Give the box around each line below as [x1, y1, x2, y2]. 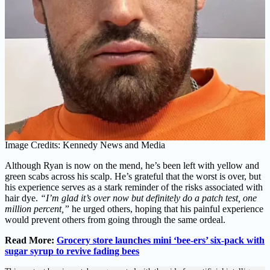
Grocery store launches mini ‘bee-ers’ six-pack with [57, 235, 265, 246]
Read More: [5, 235, 57, 246]
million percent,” [5, 204, 69, 215]
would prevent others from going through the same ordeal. [5, 215, 225, 225]
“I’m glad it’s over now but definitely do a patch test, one [40, 193, 257, 204]
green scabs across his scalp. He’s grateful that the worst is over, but [5, 171, 261, 182]
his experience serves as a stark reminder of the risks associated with [5, 182, 263, 193]
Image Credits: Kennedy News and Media [5, 140, 165, 151]
